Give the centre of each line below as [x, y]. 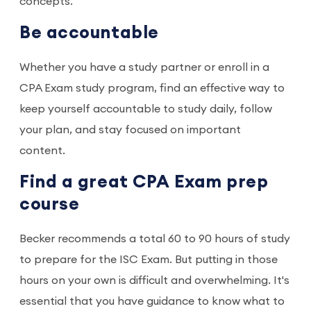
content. [44, 151]
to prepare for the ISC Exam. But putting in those [149, 260]
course [50, 205]
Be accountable [89, 33]
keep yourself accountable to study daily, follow [146, 109]
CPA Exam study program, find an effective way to [152, 89]
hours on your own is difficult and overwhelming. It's [154, 281]
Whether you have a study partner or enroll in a [144, 68]
